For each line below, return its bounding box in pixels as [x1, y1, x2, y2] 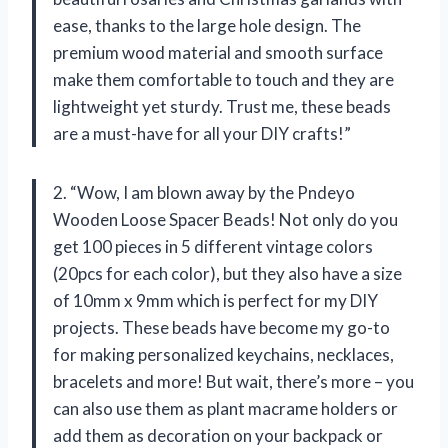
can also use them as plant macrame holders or [53, 397, 398, 419]
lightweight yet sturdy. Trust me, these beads [53, 95, 391, 117]
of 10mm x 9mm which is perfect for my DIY [53, 289, 378, 311]
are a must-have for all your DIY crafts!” [53, 122, 351, 144]
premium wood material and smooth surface [53, 41, 383, 63]
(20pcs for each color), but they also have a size [53, 262, 402, 284]
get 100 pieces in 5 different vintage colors [53, 235, 373, 257]
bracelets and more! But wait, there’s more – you [53, 370, 414, 392]
